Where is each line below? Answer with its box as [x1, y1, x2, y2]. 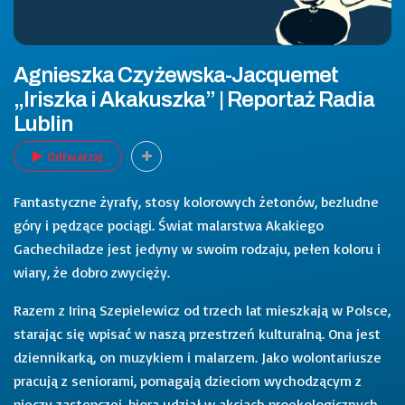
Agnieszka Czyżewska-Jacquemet [14, 63, 339, 87]
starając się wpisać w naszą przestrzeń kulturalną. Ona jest [14, 324, 381, 343]
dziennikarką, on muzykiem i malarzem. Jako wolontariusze [14, 347, 381, 366]
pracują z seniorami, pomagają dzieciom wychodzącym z [14, 371, 362, 390]
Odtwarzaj [47, 147, 103, 164]
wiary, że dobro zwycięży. [14, 262, 170, 281]
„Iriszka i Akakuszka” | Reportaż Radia [14, 88, 375, 111]
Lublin [14, 112, 73, 136]
